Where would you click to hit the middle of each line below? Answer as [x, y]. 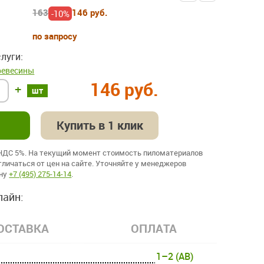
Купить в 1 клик [100, 126]
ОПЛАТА [154, 229]
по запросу [55, 36]
